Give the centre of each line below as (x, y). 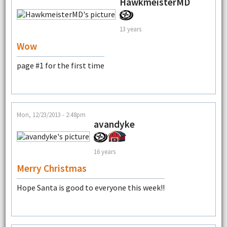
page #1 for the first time (60, 65)
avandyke (114, 124)
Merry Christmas (51, 168)
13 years (130, 29)
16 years (104, 151)
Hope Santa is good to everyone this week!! (90, 188)
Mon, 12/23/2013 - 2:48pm (51, 115)
